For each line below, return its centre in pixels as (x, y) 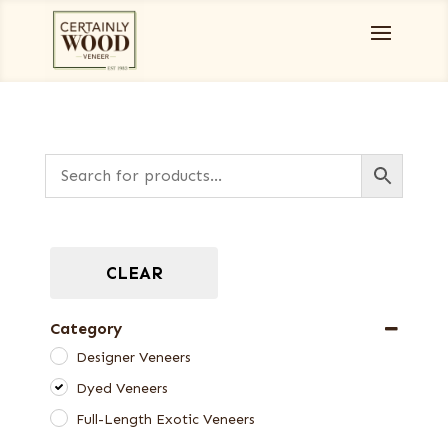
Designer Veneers (133, 357)
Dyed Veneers (121, 388)
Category (85, 328)
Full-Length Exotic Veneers (165, 419)
